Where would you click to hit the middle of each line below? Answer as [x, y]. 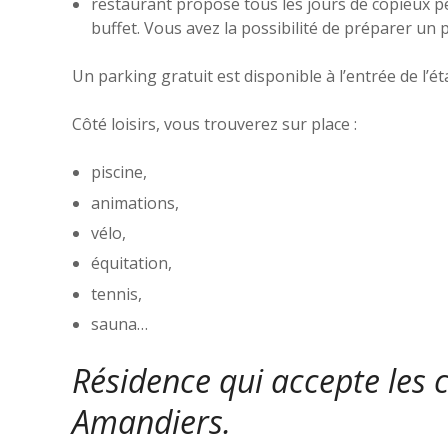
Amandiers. [151, 422]
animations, [135, 202]
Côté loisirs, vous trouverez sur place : [214, 124]
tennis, [117, 293]
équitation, [132, 263]
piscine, [119, 172]
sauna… [120, 324]
